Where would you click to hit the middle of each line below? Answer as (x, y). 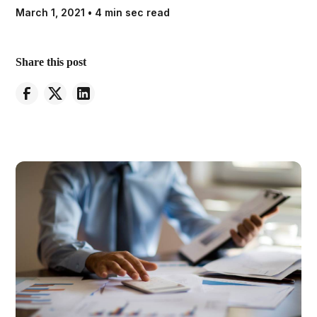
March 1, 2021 (51, 12)
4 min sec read (133, 12)
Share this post (51, 62)
